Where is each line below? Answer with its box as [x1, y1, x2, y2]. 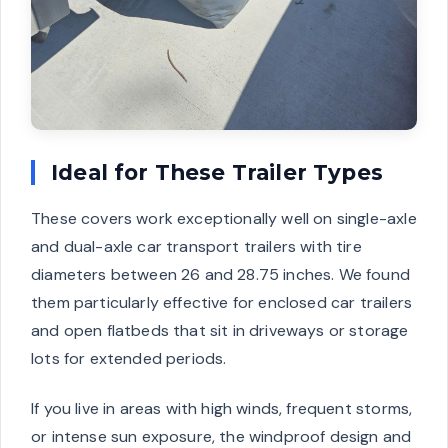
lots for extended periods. [31, 348, 227, 370]
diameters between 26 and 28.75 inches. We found [31, 264, 410, 286]
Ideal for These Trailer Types [51, 159, 383, 186]
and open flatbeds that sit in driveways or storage [31, 320, 409, 342]
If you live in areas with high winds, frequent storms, [31, 398, 413, 420]
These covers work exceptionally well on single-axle [31, 208, 417, 230]
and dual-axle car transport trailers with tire [31, 236, 362, 258]
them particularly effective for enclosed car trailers [31, 292, 413, 314]
